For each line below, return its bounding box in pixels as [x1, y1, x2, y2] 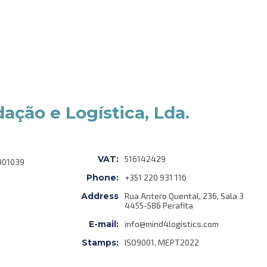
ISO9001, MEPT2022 [125, 237, 199, 247]
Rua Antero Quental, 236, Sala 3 [125, 191, 244, 201]
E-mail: [89, 219, 119, 229]
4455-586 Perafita [125, 200, 193, 210]
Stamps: [82, 237, 119, 248]
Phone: [86, 172, 119, 183]
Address [81, 191, 119, 201]
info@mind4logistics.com [125, 219, 219, 229]
